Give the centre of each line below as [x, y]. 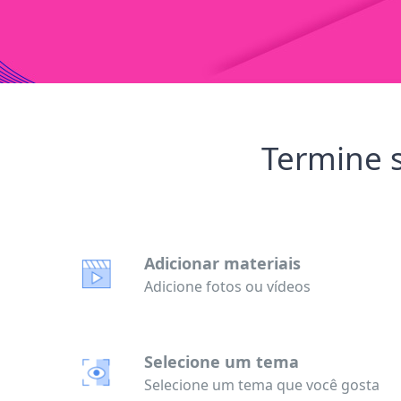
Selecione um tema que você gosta [262, 384]
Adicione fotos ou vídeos [227, 286]
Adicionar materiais [222, 263]
